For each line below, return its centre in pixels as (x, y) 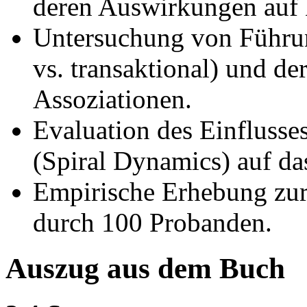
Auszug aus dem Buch (145, 268)
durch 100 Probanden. (152, 222)
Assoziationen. (112, 99)
